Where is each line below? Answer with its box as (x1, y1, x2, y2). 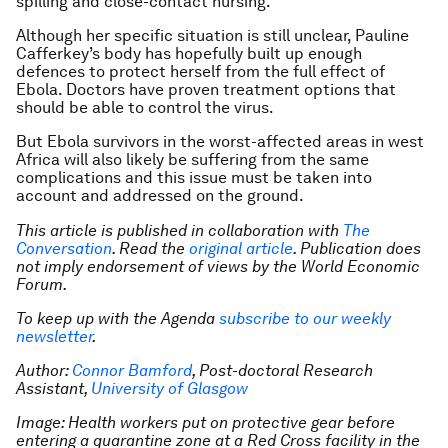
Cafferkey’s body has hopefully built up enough (16, 44, 362, 63)
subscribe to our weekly (219, 309, 391, 328)
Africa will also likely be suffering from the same (16, 150, 369, 169)
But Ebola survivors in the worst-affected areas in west (16, 132, 424, 151)
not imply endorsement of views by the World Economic (16, 257, 420, 276)
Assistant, (16, 379, 91, 398)
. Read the (112, 239, 189, 258)
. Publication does (293, 239, 421, 258)
